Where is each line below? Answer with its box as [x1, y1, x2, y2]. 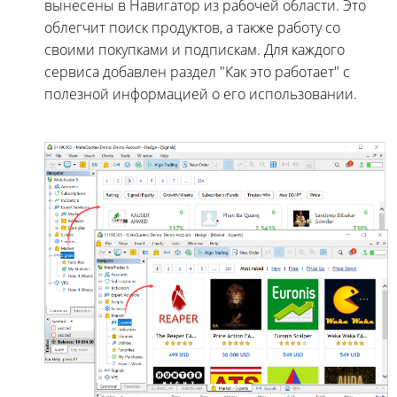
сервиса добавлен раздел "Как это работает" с [44, 62, 350, 82]
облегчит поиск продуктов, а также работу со [44, 18, 340, 37]
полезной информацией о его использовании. [44, 84, 357, 104]
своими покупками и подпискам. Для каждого [44, 40, 345, 59]
